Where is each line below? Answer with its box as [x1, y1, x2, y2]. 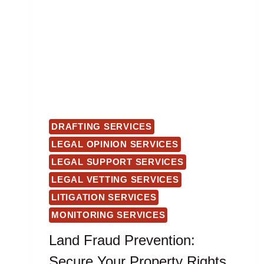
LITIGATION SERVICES [51, 192, 157, 203]
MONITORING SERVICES [51, 210, 166, 220]
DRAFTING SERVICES [51, 121, 152, 132]
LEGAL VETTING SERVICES [51, 174, 179, 185]
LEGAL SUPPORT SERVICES [51, 157, 184, 167]
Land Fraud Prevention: [49, 232, 195, 248]
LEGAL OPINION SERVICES [51, 139, 179, 150]
